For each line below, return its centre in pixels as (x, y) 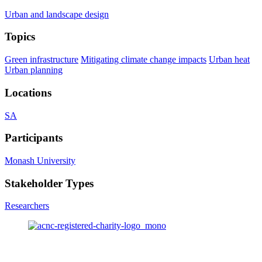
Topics (20, 37)
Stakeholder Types (49, 183)
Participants (34, 138)
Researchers (27, 206)
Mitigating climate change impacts (144, 60)
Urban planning (34, 70)
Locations (28, 92)
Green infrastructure (42, 60)
